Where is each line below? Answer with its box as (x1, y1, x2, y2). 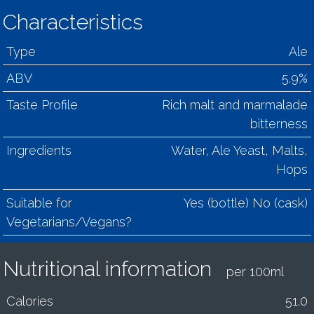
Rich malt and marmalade (161, 97, 308, 112)
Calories (6, 294, 53, 308)
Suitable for (6, 196, 72, 210)
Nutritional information (2, 257, 223, 281)
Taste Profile (6, 97, 78, 112)
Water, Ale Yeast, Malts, (170, 143, 308, 158)
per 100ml (226, 264, 284, 279)
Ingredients (6, 143, 71, 158)
